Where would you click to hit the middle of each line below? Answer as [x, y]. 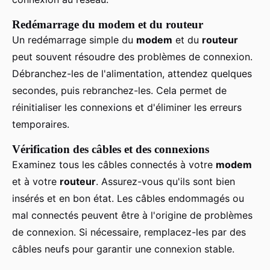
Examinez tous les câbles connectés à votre [114, 165]
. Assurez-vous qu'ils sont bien [165, 182]
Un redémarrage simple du [74, 40]
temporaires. [41, 124]
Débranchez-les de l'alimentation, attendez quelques [132, 74]
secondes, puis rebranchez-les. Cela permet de [119, 91]
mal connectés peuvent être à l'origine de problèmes [132, 215]
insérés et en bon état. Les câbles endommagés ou [128, 199]
